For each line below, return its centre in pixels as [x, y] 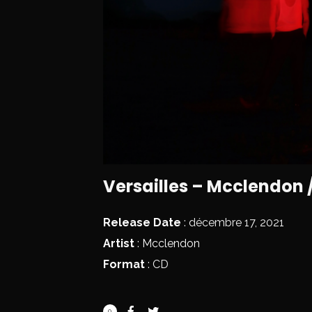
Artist [118, 244]
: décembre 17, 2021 [232, 223]
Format [124, 265]
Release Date [142, 223]
